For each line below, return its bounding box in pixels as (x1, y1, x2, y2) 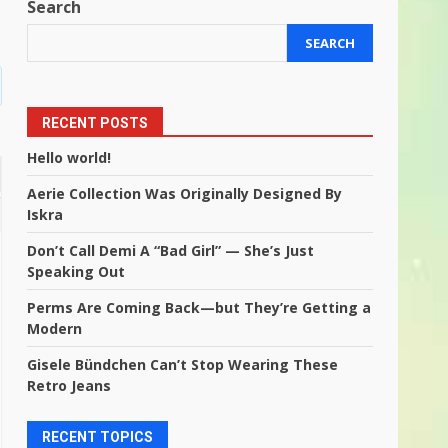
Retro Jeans (27, 376, 112, 395)
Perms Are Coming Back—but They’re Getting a (27, 298, 372, 317)
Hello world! (27, 148, 112, 167)
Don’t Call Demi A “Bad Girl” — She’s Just (27, 241, 315, 260)
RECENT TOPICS (42, 429, 154, 445)
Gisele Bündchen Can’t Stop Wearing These (27, 355, 339, 374)
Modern (27, 319, 83, 338)
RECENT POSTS (42, 115, 149, 131)
